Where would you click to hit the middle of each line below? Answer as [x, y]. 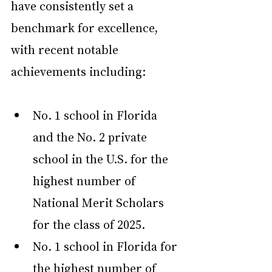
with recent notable [66, 49]
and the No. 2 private [91, 137]
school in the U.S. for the [102, 159]
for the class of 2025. [89, 224]
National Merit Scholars [100, 202]
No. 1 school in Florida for [107, 246]
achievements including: [78, 71]
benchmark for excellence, [86, 28]
